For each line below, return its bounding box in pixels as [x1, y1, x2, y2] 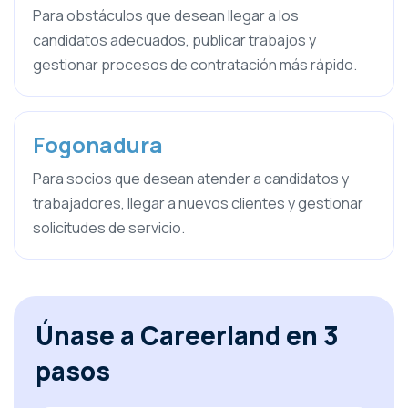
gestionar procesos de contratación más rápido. [33, 55, 357, 75]
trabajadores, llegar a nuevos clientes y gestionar [33, 193, 363, 213]
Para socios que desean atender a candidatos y [33, 168, 349, 189]
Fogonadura [33, 129, 163, 159]
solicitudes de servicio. [33, 218, 185, 238]
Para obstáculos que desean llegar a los [33, 5, 299, 25]
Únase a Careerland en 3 [36, 318, 339, 352]
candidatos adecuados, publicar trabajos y [33, 30, 316, 50]
